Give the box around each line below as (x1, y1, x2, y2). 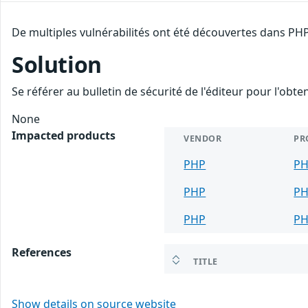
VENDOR (184, 132, 222, 144)
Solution (12, 49, 102, 79)
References (12, 244, 71, 260)
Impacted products (12, 127, 115, 143)
